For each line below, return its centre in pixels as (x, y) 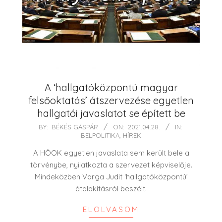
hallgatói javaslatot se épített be (111, 113)
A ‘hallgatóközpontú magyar (111, 88)
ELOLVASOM (111, 210)
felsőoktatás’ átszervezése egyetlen (111, 101)
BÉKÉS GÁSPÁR (75, 127)
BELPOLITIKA (100, 136)
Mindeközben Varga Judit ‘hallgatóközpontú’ (111, 177)
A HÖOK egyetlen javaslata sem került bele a (111, 153)
